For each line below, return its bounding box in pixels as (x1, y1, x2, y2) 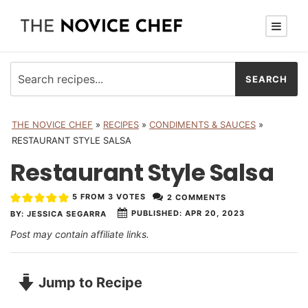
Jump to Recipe (35, 274, 142, 291)
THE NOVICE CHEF (12, 119, 93, 130)
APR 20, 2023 (181, 208, 245, 219)
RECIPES (103, 119, 139, 130)
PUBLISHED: (131, 208, 182, 219)
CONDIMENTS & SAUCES (149, 119, 256, 130)
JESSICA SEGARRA (27, 208, 107, 219)
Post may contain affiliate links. (10, 228, 149, 240)
